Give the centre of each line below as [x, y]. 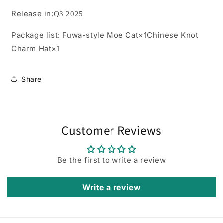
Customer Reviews [111, 130]
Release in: [33, 14]
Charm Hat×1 [36, 49]
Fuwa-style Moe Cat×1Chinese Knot [130, 35]
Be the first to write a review [111, 160]
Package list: [36, 35]
